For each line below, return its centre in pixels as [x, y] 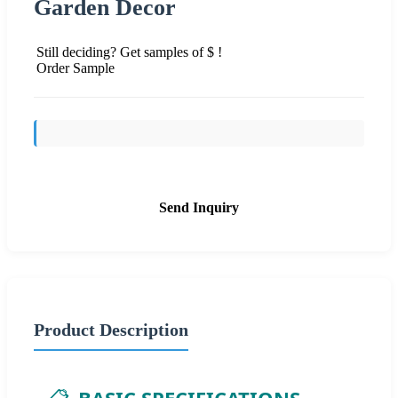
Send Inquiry [199, 207]
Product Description [111, 329]
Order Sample [76, 68]
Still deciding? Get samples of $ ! [129, 52]
